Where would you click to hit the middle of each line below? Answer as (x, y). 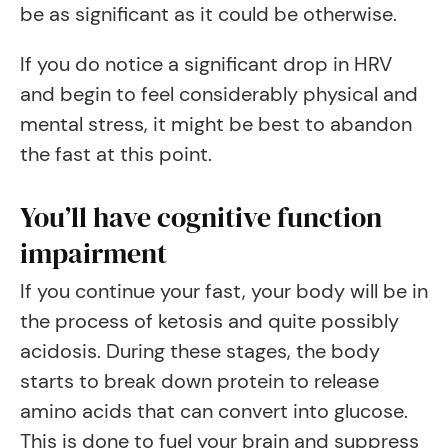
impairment (93, 253)
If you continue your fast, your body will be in (224, 291)
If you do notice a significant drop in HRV (206, 64)
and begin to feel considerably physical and (219, 94)
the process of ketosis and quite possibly (209, 321)
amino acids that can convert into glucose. (214, 411)
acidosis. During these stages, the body (200, 351)
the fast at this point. (116, 154)
